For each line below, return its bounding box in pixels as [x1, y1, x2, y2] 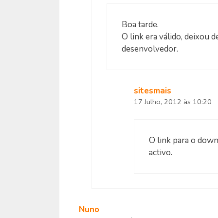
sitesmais [134, 85, 171, 96]
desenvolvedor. [121, 43, 178, 54]
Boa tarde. [121, 18, 159, 30]
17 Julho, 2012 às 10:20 [134, 96, 212, 107]
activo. [149, 147, 172, 159]
